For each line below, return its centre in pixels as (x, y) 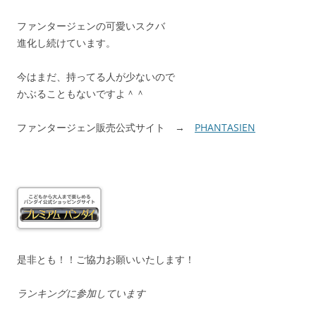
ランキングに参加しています (81, 293)
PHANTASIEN (225, 128)
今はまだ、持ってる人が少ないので (96, 77)
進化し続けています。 (66, 43)
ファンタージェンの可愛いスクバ (91, 26)
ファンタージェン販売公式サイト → (106, 128)
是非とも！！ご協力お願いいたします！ (106, 260)
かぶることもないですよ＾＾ (81, 94)
